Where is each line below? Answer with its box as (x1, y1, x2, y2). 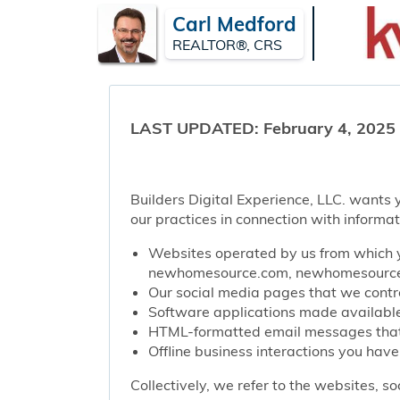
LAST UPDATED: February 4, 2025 (130, 117, 396, 138)
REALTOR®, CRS (172, 35, 282, 54)
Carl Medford (172, 11, 296, 37)
